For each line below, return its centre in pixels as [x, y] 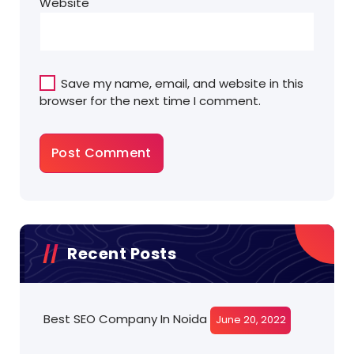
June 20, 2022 [250, 320]
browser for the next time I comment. [150, 101]
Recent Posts [122, 254]
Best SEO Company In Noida [125, 319]
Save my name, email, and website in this [182, 84]
